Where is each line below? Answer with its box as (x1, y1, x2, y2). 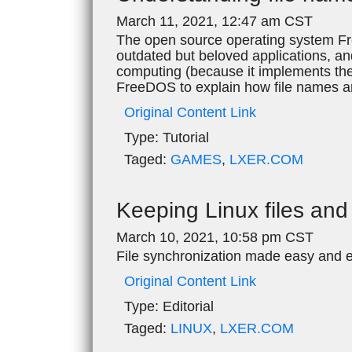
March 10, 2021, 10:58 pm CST (116, 229, 313, 245)
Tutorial (159, 129, 209, 145)
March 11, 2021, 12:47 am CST (116, 13, 313, 29)
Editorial (159, 298, 214, 314)
